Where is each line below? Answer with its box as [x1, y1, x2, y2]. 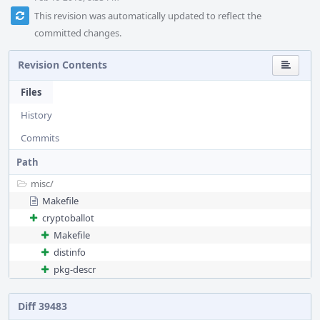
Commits [21, 131, 59, 144]
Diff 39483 [18, 299, 67, 313]
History [21, 109, 52, 121]
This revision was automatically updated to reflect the [34, 9, 261, 22]
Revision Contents [18, 58, 107, 71]
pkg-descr [54, 263, 96, 276]
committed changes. [34, 26, 121, 39]
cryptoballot [42, 211, 94, 224]
